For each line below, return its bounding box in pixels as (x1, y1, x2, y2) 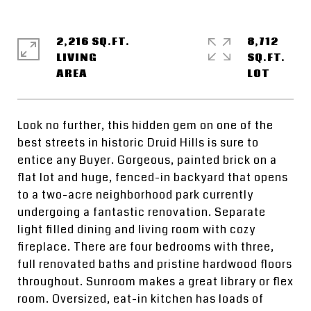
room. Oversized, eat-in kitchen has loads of (17, 291, 264, 307)
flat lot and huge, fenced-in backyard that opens (17, 169, 288, 185)
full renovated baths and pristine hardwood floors (17, 256, 292, 272)
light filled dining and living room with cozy (17, 221, 255, 237)
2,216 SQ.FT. (56, 35, 130, 49)
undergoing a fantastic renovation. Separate (17, 204, 266, 220)
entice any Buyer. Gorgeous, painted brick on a (17, 152, 277, 168)
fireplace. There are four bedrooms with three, (17, 239, 274, 255)
